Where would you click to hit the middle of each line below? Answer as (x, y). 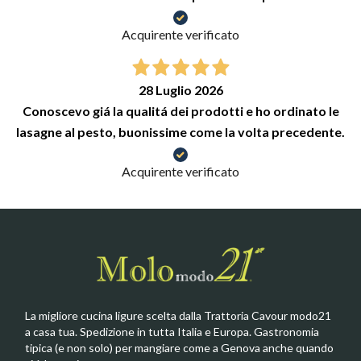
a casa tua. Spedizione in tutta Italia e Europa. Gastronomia (172, 332)
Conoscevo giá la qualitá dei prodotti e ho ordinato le (180, 110)
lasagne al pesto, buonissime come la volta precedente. (180, 131)
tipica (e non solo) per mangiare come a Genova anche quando (179, 348)
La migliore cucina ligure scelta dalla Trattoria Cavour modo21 (178, 316)
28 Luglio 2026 (180, 89)
